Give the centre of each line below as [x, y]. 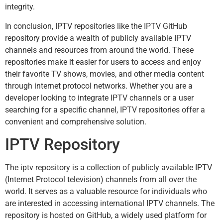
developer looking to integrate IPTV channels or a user [99, 98]
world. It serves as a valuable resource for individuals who [106, 191]
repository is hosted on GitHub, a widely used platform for [106, 215]
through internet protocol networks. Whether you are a [99, 86]
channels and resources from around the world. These [99, 50]
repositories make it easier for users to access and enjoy [103, 62]
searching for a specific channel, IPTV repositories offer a [105, 110]
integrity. [20, 7]
